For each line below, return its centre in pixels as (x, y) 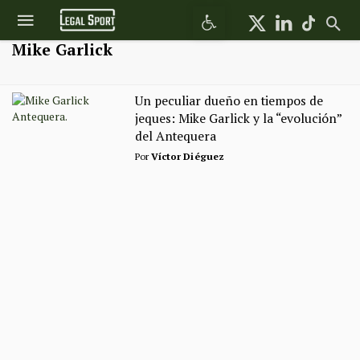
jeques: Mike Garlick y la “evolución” (238, 119)
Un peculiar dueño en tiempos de (229, 101)
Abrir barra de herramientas (250, 13)
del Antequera (175, 136)
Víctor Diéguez (188, 156)
